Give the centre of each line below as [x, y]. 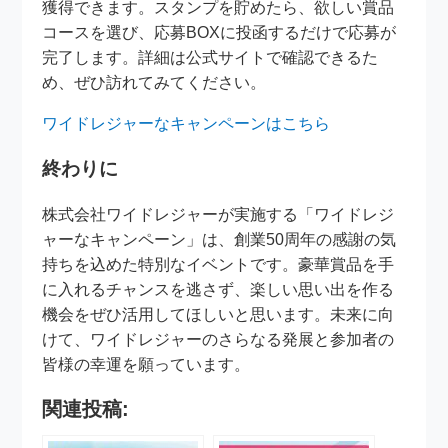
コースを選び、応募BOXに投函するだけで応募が [219, 32]
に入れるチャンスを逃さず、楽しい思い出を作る [218, 290]
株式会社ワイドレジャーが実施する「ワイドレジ [218, 215]
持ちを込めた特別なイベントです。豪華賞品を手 [218, 265]
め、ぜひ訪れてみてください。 [154, 82]
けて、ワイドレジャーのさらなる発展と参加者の [218, 340]
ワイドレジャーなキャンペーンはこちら [186, 123]
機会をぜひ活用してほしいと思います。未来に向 [218, 315]
